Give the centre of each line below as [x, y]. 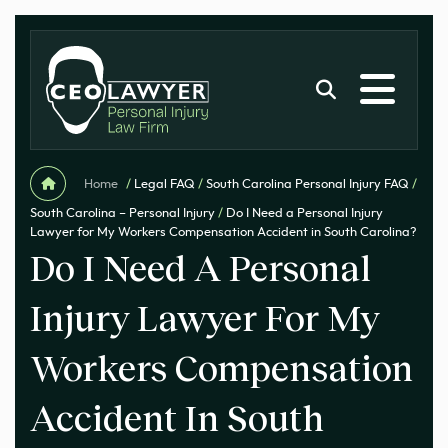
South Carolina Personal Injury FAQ [307, 184]
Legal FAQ [164, 184]
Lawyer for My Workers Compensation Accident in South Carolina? [223, 232]
